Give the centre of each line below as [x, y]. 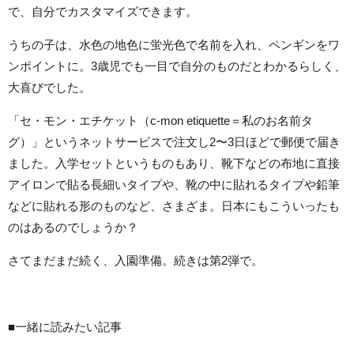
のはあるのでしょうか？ [73, 227]
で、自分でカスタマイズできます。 [103, 11]
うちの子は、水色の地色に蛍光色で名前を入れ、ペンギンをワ [174, 44]
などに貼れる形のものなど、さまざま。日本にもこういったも [174, 205]
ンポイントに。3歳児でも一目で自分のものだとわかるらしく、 [177, 66]
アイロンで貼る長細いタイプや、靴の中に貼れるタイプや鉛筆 [174, 184]
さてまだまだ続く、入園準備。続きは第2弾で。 [136, 260]
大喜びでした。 [49, 87]
